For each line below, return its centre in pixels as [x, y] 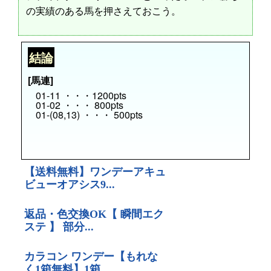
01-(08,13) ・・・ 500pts [90, 114]
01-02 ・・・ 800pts [80, 105]
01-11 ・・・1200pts [81, 95]
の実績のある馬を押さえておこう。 [103, 11]
